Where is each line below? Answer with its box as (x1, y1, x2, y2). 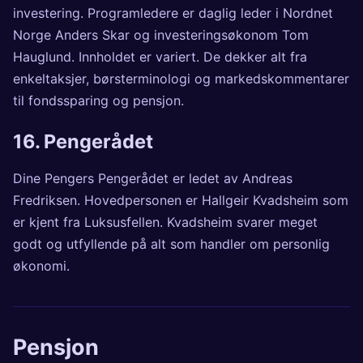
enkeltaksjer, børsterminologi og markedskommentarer (13, 70, 349, 87)
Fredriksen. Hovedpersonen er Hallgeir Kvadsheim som (13, 192, 348, 209)
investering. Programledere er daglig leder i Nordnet (13, 4, 333, 21)
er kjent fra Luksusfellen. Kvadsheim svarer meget (13, 214, 318, 231)
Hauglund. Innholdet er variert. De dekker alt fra (13, 48, 307, 65)
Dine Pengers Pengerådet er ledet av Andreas (13, 170, 293, 187)
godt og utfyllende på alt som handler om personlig (13, 236, 330, 253)
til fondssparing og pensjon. (13, 92, 184, 109)
